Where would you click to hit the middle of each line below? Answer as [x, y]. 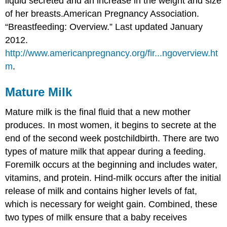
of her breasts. [34, 13]
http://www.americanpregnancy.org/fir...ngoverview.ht [112, 53]
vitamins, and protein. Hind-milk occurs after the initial [113, 178]
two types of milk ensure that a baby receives [96, 218]
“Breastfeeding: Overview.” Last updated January [104, 27]
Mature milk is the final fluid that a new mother [98, 112]
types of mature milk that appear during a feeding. [106, 152]
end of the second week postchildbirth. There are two [112, 139]
